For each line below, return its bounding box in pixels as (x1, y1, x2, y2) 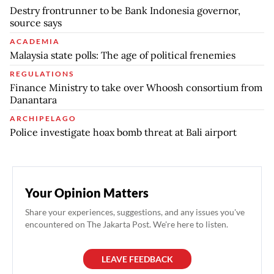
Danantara (10, 93, 57, 106)
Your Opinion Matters (25, 185, 149, 200)
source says (10, 16, 62, 29)
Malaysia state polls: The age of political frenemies (10, 48, 235, 61)
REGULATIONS (10, 68, 74, 78)
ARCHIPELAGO (10, 113, 76, 123)
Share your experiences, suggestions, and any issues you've (25, 206, 245, 217)
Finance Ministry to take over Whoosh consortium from (10, 81, 262, 94)
